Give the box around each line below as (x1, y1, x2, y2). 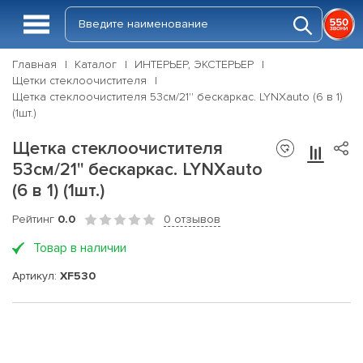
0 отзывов (164, 212, 220, 226)
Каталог (75, 58, 117, 71)
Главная (12, 58, 57, 71)
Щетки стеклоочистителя (12, 74, 147, 88)
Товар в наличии (33, 240, 126, 256)
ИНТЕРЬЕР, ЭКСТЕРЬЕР (135, 58, 254, 71)
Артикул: (12, 268, 60, 283)
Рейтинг (12, 212, 58, 226)
